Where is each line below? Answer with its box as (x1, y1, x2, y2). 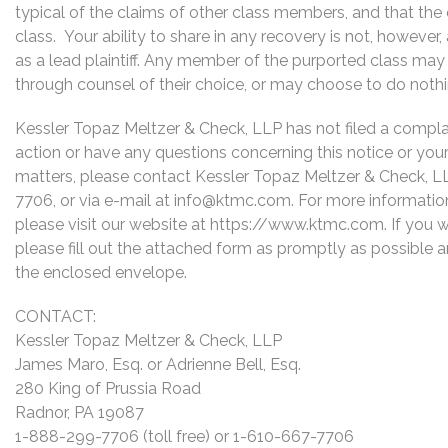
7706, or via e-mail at (15, 190, 174, 210)
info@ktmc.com (174, 190, 291, 210)
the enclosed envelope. (15, 262, 187, 282)
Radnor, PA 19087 (15, 402, 148, 422)
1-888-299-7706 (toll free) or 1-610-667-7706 (15, 426, 358, 446)
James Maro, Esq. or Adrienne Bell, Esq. (15, 354, 301, 374)
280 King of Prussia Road (15, 378, 201, 398)
